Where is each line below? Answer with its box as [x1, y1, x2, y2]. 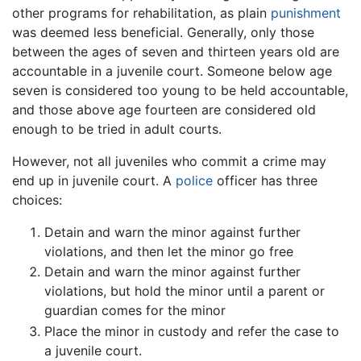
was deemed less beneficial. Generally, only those [12, 23, 314, 40]
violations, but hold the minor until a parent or [44, 283, 325, 300]
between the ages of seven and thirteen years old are [12, 43, 339, 60]
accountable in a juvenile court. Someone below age [12, 62, 332, 79]
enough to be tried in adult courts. [12, 120, 222, 137]
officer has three [213, 172, 317, 189]
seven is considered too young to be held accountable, [12, 81, 348, 98]
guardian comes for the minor [44, 302, 226, 319]
